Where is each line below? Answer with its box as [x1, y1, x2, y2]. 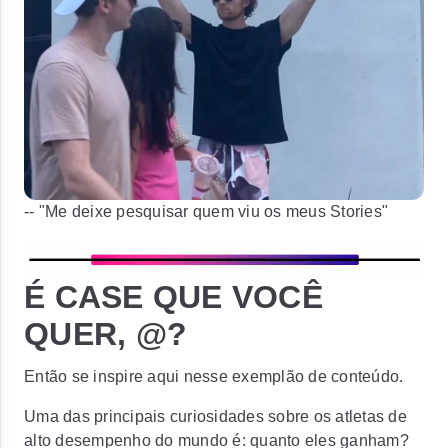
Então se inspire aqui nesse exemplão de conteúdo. [24, 368, 404, 385]
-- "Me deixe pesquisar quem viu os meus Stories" [24, 203, 388, 220]
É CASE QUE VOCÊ [24, 279, 323, 315]
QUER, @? [24, 316, 187, 352]
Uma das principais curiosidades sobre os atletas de [24, 408, 407, 425]
